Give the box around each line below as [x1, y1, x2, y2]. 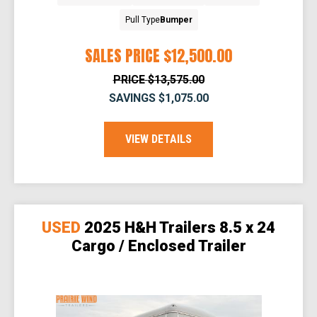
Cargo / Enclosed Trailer [71, 236, 246, 255]
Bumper [159, 14, 192, 25]
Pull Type [125, 14, 160, 25]
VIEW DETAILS [125, 132, 192, 146]
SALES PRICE [85, 43, 160, 67]
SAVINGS [108, 91, 156, 105]
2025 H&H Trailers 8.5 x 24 [84, 218, 275, 236]
